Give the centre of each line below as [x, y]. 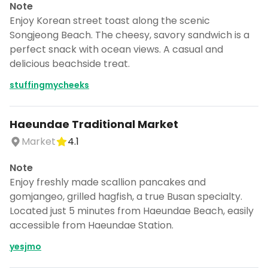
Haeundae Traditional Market [94, 124]
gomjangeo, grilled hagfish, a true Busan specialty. [126, 197]
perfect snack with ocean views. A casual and [116, 49]
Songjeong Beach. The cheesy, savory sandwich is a [130, 35]
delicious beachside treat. [70, 64]
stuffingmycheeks [49, 85]
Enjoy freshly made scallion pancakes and [108, 182]
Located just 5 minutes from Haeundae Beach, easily [132, 211]
